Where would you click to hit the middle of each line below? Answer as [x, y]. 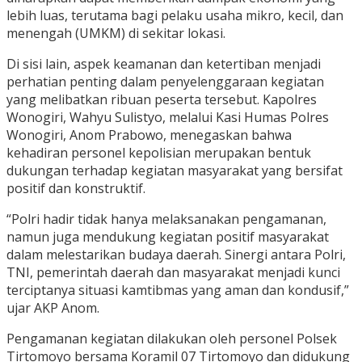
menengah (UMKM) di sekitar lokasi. [116, 33]
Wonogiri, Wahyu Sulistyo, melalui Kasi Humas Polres [168, 117]
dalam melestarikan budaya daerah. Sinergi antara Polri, [176, 254]
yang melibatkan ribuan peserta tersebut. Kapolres [162, 99]
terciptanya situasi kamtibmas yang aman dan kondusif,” [178, 290]
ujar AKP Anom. [53, 307]
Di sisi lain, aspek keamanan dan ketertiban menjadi [164, 63]
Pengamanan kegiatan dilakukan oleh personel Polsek [172, 338]
